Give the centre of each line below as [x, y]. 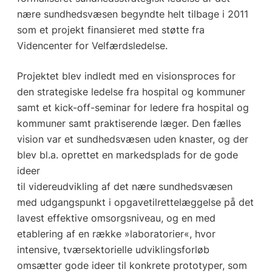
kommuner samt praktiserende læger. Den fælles [129, 124]
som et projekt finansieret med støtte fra [110, 30]
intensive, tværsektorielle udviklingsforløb [113, 250]
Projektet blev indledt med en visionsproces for [126, 76]
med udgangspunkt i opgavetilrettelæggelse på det [135, 202]
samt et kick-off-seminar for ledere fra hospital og [133, 108]
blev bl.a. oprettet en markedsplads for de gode [127, 155]
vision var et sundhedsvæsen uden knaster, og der [132, 139]
